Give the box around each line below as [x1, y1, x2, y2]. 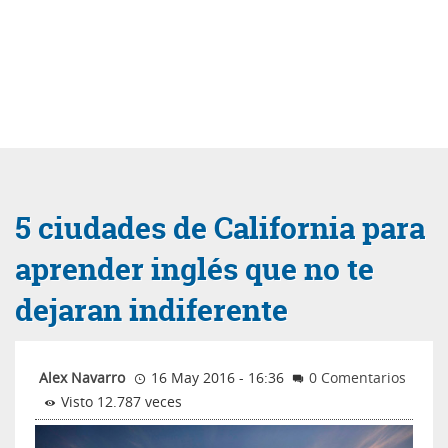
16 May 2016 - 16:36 [146, 367, 284, 387]
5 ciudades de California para [15, 207, 425, 249]
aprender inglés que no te [15, 248, 374, 290]
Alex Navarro [39, 367, 125, 387]
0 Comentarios [309, 367, 407, 387]
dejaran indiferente [15, 289, 288, 331]
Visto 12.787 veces [56, 391, 182, 411]
